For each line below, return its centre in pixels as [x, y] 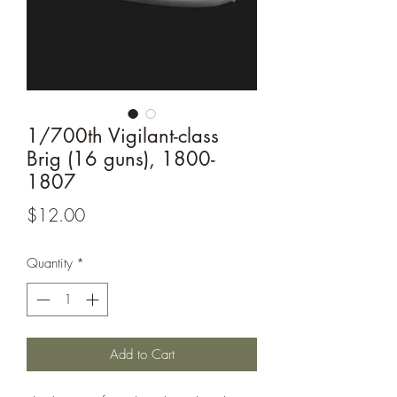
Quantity [50, 263]
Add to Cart [142, 355]
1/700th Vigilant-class [123, 135]
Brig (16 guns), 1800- [121, 158]
